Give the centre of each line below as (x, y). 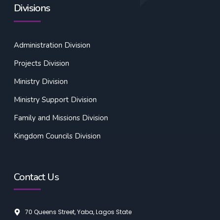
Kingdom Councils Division (57, 136)
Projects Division (41, 64)
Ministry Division (41, 82)
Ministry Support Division (55, 100)
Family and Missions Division (61, 118)
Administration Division (52, 45)
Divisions (32, 8)
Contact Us (36, 177)
